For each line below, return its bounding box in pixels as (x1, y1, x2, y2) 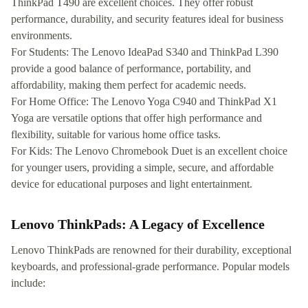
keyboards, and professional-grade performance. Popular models (11, 261, 289, 273)
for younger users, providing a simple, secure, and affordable (11, 162, 274, 174)
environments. (11, 30, 72, 42)
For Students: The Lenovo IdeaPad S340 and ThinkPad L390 (11, 46, 278, 58)
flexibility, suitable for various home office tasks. (11, 129, 221, 141)
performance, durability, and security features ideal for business (11, 13, 283, 25)
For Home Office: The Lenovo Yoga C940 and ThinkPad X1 (11, 96, 277, 108)
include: (11, 277, 45, 289)
